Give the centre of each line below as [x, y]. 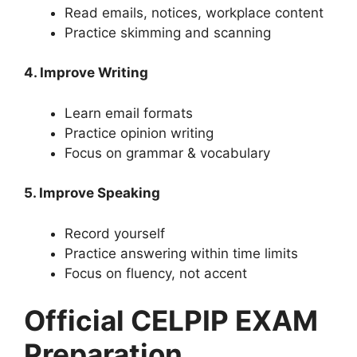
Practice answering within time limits [181, 253]
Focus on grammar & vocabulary [167, 153]
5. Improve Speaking [92, 193]
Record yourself [115, 233]
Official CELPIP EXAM [171, 321]
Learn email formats [129, 113]
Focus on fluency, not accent [156, 273]
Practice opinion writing [139, 133]
